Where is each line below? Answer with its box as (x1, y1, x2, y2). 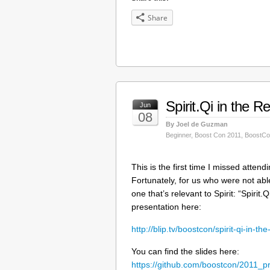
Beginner (166, 131, 191, 139)
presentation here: (131, 202, 201, 212)
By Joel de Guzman (166, 121, 228, 128)
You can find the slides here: (131, 246, 239, 256)
